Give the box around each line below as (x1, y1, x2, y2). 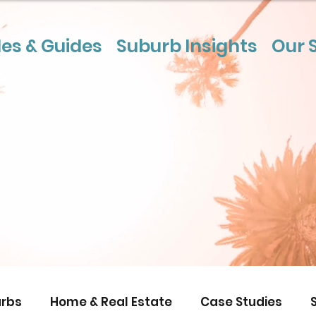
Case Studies (200, 293, 282, 310)
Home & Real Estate (50, 293, 172, 310)
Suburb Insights (116, 34, 257, 59)
